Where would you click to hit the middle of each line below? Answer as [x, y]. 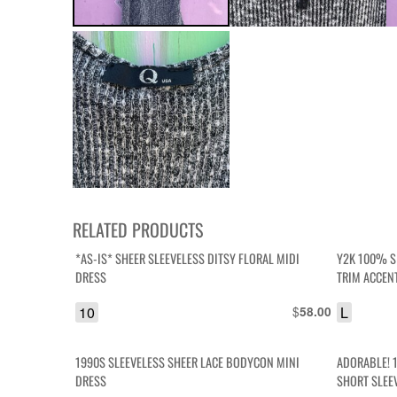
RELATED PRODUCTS [138, 229]
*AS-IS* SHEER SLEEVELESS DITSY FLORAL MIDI [188, 259]
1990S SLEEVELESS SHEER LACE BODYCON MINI [188, 362]
